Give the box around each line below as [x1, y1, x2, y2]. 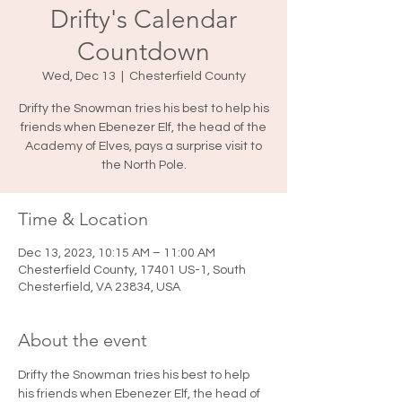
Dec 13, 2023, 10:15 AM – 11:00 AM [18, 247, 215, 259]
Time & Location [18, 208, 148, 230]
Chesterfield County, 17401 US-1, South [18, 264, 246, 276]
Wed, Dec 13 [41, 70, 116, 83]
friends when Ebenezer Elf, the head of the [21, 121, 267, 134]
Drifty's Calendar [50, 4, 237, 34]
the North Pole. [100, 159, 187, 171]
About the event [18, 329, 147, 351]
